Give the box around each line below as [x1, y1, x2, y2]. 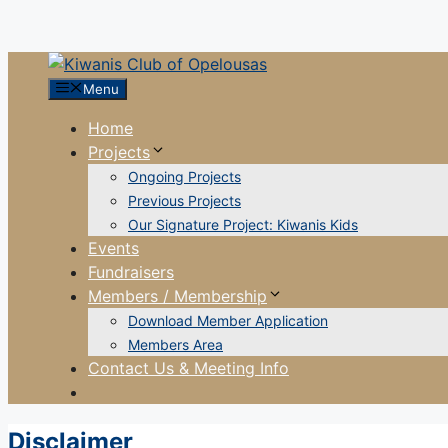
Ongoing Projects [128, 168, 241, 185]
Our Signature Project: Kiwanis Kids [128, 216, 358, 233]
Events [88, 238, 139, 258]
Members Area [128, 336, 223, 353]
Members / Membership [88, 286, 267, 306]
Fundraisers [88, 262, 174, 282]
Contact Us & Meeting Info [88, 358, 289, 378]
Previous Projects [128, 192, 241, 209]
